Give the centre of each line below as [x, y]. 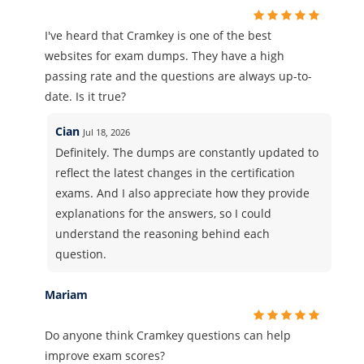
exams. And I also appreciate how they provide [183, 193]
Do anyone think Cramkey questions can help [168, 335]
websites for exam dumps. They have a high [165, 56]
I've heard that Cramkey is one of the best [158, 35]
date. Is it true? [85, 96]
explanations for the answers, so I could [164, 213]
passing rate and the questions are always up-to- [178, 76]
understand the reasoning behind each [163, 234]
